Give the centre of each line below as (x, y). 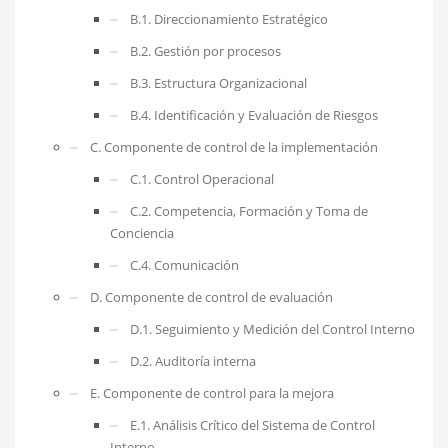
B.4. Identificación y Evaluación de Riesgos (254, 114)
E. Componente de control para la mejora (212, 392)
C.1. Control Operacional (202, 178)
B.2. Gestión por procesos (205, 50)
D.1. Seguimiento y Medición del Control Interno (272, 328)
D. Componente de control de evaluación (211, 296)
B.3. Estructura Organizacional (218, 82)
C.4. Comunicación (184, 264)
